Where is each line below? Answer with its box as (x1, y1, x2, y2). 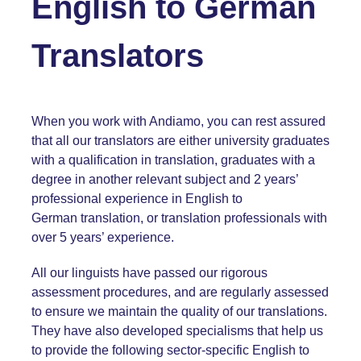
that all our (31, 133, 94, 147)
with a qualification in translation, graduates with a (31, 152, 315, 167)
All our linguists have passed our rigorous (31, 265, 268, 280)
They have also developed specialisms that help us (31, 323, 323, 338)
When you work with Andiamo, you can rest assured (31, 114, 326, 128)
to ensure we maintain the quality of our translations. (31, 304, 327, 318)
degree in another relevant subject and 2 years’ (31, 172, 298, 186)
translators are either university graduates (94, 133, 330, 147)
